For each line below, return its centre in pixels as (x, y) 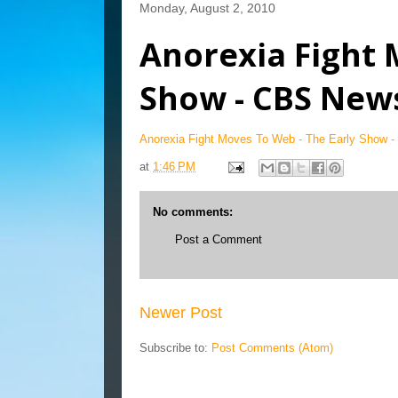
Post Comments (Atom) (272, 347)
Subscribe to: (175, 347)
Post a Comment (219, 239)
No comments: (193, 212)
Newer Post (181, 312)
